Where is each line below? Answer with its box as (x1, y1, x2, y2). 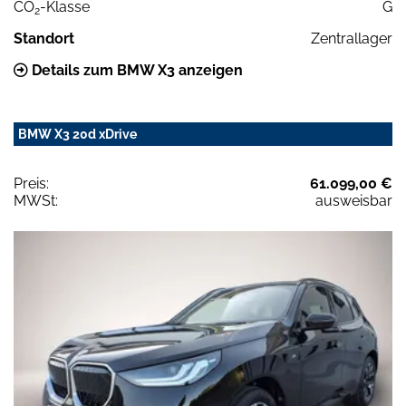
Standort (14, 30, 74, 48)
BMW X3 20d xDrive (18, 127, 137, 142)
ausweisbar (315, 192, 392, 210)
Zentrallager (311, 30, 392, 48)
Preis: (14, 175, 49, 193)
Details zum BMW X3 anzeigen (28, 62, 243, 80)
